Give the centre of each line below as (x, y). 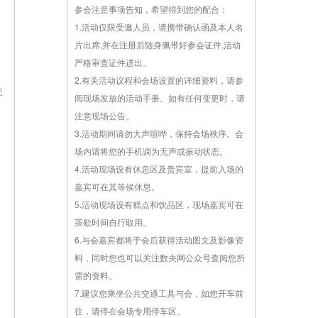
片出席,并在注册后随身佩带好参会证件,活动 (158, 44)
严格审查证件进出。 (113, 62)
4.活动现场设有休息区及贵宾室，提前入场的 (159, 169)
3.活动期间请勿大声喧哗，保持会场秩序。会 (159, 133)
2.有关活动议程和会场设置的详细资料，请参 (159, 80)
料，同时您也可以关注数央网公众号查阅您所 (160, 257)
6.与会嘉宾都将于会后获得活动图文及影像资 (159, 240)
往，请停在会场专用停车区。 (130, 311)
